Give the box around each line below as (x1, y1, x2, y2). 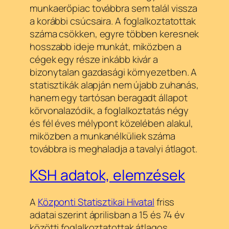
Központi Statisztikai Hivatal (37, 195, 154, 209)
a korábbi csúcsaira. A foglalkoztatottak (30, 14, 196, 28)
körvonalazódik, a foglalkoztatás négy (30, 103, 189, 117)
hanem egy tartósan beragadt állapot (30, 90, 188, 104)
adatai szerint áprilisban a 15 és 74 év (30, 208, 185, 222)
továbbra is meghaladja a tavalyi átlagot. (30, 142, 197, 155)
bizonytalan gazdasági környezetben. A (30, 65, 197, 79)
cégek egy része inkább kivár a (30, 52, 158, 66)
